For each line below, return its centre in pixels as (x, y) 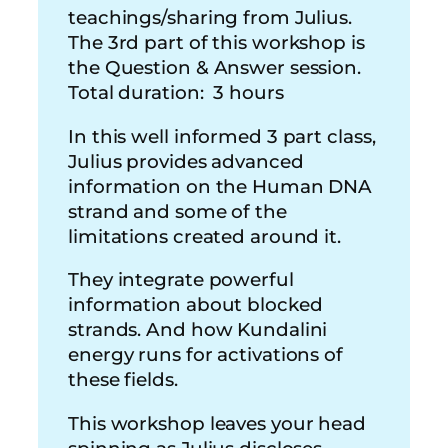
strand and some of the (177, 211)
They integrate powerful (181, 280)
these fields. (123, 380)
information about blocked (195, 305)
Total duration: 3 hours (176, 93)
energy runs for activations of (205, 355)
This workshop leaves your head (217, 423)
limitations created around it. (207, 236)
